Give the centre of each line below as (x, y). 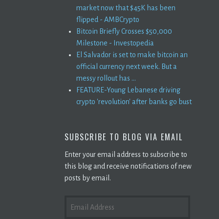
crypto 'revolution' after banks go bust (134, 101)
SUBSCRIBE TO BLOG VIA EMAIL (124, 137)
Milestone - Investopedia (115, 43)
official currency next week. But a (127, 66)
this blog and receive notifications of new (128, 166)
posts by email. (88, 178)
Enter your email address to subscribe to (126, 154)
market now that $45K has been (126, 8)
